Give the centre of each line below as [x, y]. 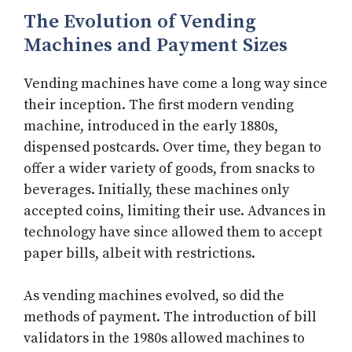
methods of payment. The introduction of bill [170, 317]
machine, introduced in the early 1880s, [151, 126]
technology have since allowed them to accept [173, 233]
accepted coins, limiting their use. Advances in [175, 211]
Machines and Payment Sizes [156, 46]
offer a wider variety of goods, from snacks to [169, 169]
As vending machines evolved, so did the [154, 296]
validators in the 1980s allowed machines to [164, 339]
